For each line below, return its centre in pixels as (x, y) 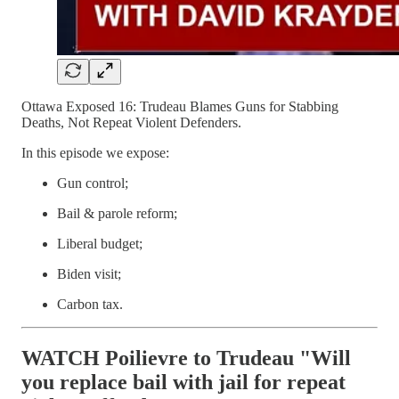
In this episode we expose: (95, 152)
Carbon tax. (90, 304)
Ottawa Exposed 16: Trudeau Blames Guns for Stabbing (180, 106)
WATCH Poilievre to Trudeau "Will (186, 358)
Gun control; (93, 183)
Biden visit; (89, 273)
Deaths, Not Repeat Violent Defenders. (131, 122)
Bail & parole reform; (117, 213)
